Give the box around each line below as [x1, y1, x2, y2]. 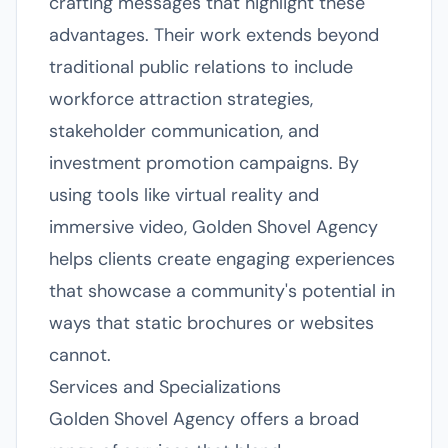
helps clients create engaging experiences [49, 247, 395, 271]
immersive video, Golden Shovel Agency [49, 215, 378, 239]
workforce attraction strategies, [49, 87, 313, 111]
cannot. [49, 343, 111, 367]
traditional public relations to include [49, 55, 353, 79]
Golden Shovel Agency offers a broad [49, 407, 359, 431]
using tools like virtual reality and [49, 183, 319, 207]
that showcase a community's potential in [49, 279, 395, 303]
